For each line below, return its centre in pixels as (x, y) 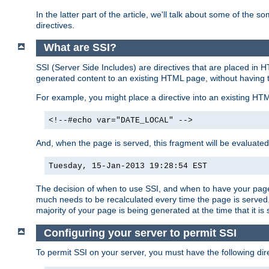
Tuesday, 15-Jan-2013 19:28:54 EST (128, 166)
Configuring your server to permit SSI (140, 233)
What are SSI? (80, 48)
